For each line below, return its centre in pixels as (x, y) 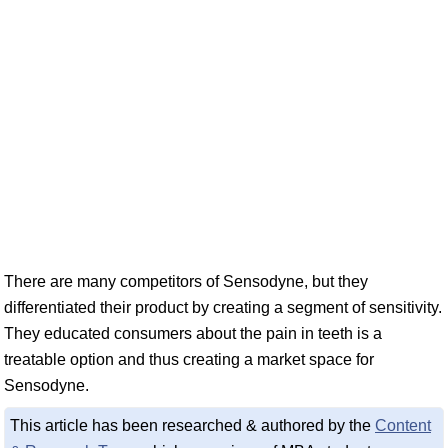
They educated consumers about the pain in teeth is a (193, 333)
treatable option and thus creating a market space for (189, 359)
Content (403, 425)
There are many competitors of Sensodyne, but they (186, 281)
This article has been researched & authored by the (192, 425)
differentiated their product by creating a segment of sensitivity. (223, 307)
